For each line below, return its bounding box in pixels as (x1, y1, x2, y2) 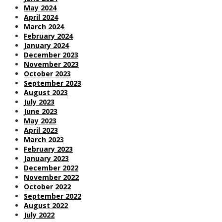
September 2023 (24, 78, 81, 88)
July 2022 (24, 210, 55, 220)
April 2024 (24, 12, 58, 22)
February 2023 (24, 144, 73, 154)
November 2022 (24, 172, 79, 182)
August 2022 (24, 200, 68, 210)
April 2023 (24, 125, 58, 135)
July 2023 (24, 97, 55, 107)
